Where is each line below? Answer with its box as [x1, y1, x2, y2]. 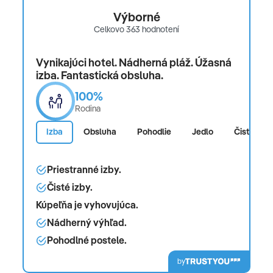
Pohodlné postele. [47, 233, 127, 246]
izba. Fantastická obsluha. [36, 68, 163, 82]
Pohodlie [137, 126, 171, 138]
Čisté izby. [47, 180, 93, 193]
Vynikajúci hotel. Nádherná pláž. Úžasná [36, 55, 232, 69]
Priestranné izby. [47, 163, 121, 175]
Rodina [75, 102, 101, 114]
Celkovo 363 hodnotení [94, 23, 179, 35]
